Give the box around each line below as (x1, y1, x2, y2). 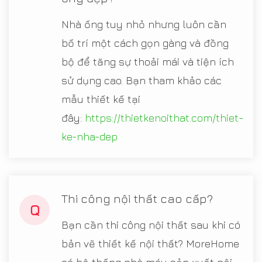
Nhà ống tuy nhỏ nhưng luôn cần (61, 18, 226, 30)
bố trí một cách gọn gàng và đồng (61, 36, 229, 49)
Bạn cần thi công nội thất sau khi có (61, 218, 240, 231)
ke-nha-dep (61, 130, 118, 143)
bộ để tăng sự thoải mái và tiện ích (61, 55, 234, 68)
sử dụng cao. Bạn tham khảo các (61, 74, 222, 87)
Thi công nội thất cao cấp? (61, 191, 213, 205)
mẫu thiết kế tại (61, 92, 140, 105)
